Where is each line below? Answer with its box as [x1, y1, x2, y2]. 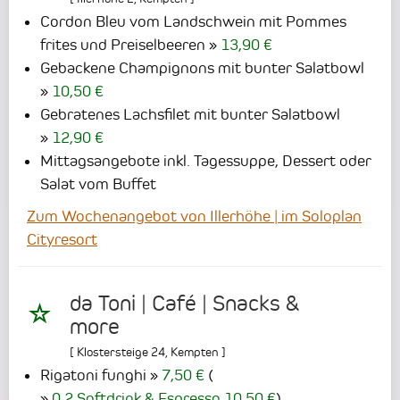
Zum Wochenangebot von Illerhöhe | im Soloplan [27, 206, 362, 225]
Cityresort [27, 229, 97, 248]
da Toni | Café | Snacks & [70, 291, 299, 317]
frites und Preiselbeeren [40, 35, 205, 54]
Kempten [171, 345, 219, 360]
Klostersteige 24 [77, 345, 165, 360]
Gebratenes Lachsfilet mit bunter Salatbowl [40, 104, 340, 123]
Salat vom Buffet [40, 174, 156, 193]
